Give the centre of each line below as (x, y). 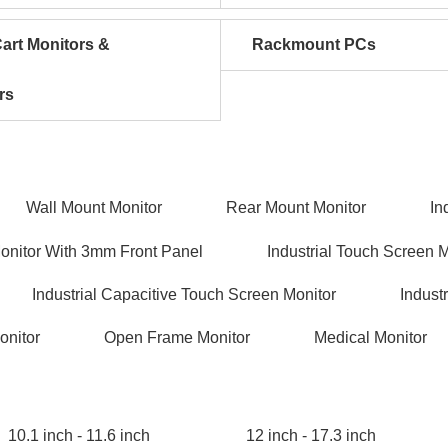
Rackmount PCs (314, 44)
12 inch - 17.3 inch (311, 435)
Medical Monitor (370, 337)
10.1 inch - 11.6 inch (79, 435)
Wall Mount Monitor (94, 207)
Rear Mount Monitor (296, 207)
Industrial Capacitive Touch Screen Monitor (184, 294)
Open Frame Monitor (177, 337)
